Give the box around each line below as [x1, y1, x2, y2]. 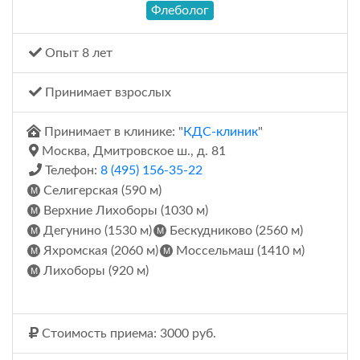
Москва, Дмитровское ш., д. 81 [39, 145, 226, 158]
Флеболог [151, 4, 209, 18]
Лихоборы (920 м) [40, 264, 149, 278]
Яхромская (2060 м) [40, 244, 158, 258]
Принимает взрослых [42, 86, 171, 100]
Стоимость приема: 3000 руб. [39, 327, 216, 341]
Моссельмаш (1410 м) [173, 244, 305, 258]
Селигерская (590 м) [40, 184, 162, 198]
